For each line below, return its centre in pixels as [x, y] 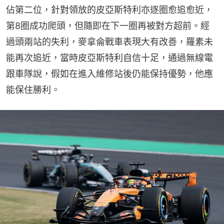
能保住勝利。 [33, 90]
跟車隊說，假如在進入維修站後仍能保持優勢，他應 [109, 74]
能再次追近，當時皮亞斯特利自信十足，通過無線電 [109, 58]
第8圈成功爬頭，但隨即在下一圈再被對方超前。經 [108, 26]
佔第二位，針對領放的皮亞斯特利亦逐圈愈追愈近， [109, 10]
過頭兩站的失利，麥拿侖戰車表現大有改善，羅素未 [109, 42]
